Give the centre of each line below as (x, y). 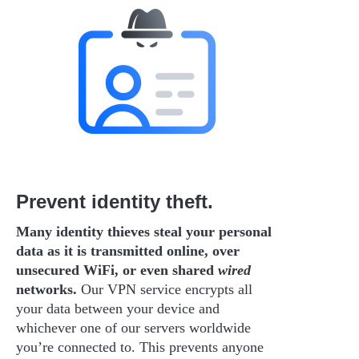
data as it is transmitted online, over (128, 250)
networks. (46, 289)
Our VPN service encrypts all (165, 289)
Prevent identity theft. (115, 201)
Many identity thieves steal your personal (144, 231)
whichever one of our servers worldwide (133, 327)
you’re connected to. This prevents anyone (140, 347)
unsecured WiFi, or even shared (117, 270)
